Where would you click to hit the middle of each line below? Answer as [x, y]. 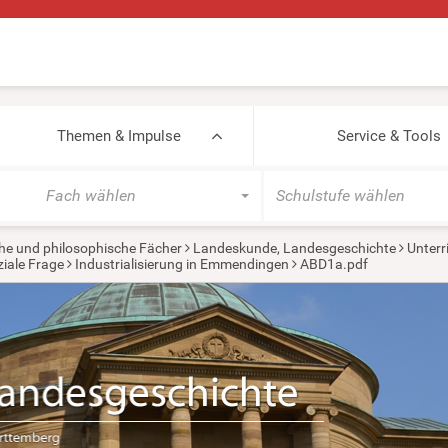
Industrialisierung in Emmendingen [181, 264]
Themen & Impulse [118, 136]
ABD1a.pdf [333, 264]
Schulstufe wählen [340, 195]
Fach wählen [91, 195]
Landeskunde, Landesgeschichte [294, 248]
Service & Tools [388, 136]
